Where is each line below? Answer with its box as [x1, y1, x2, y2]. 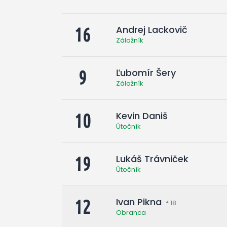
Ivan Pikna [116, 195, 162, 208]
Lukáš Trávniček [116, 152, 188, 165]
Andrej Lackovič [116, 23, 187, 36]
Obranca [116, 207, 146, 217]
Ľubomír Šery [116, 66, 176, 79]
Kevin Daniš [116, 109, 168, 122]
